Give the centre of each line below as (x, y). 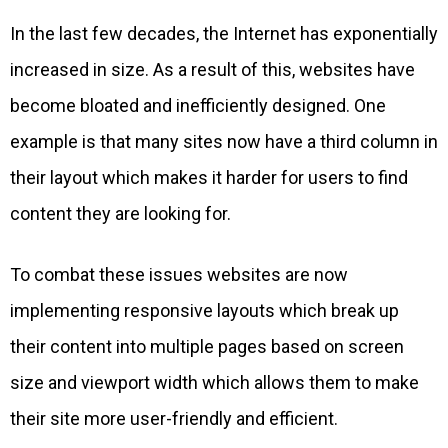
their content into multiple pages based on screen (207, 347)
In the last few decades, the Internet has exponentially (224, 34)
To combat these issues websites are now (179, 275)
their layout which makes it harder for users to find (209, 178)
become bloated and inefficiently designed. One (198, 106)
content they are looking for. (120, 214)
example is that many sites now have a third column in (224, 142)
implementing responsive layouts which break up (204, 311)
